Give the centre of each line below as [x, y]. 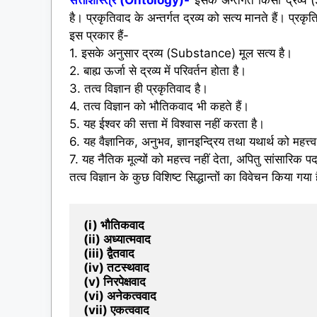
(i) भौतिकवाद [114, 225]
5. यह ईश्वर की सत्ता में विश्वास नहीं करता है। [167, 123]
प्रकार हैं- [106, 35]
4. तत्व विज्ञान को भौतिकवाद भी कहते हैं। [159, 106]
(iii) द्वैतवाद [109, 254]
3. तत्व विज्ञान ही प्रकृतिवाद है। [139, 88]
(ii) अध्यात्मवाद [117, 240]
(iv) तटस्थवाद [116, 268]
